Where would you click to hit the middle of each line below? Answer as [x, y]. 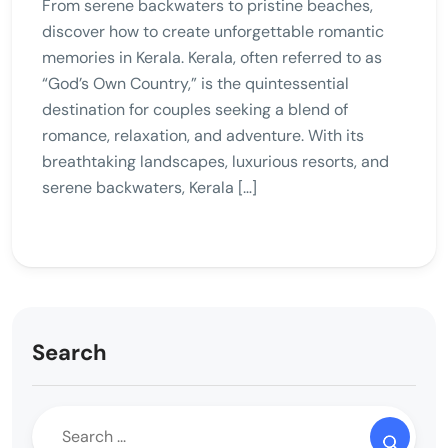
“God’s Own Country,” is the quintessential [195, 83]
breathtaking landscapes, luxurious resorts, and [215, 161]
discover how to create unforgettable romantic [213, 31]
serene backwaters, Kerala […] [149, 187]
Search [69, 352]
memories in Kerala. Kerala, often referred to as [212, 57]
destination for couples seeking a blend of [195, 109]
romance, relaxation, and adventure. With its [203, 135]
